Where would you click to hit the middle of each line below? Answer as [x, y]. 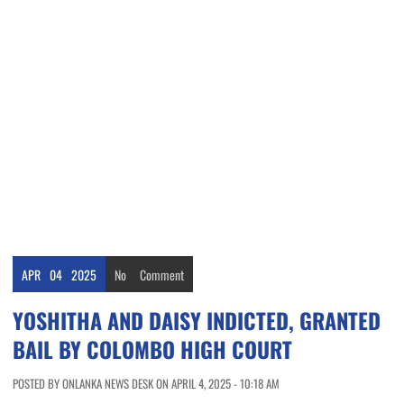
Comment [162, 275]
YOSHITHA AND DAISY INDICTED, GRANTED [197, 321]
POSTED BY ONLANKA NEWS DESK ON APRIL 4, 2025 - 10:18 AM [146, 384]
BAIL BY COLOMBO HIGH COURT [152, 349]
